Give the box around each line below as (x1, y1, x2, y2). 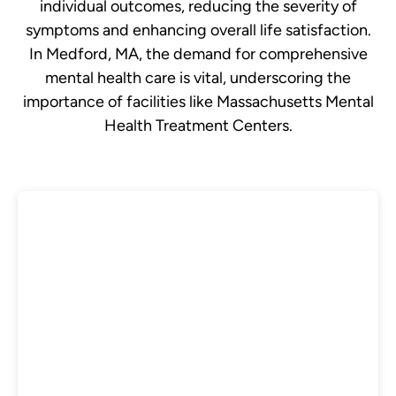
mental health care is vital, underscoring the (45, 68, 351, 88)
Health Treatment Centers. (103, 116, 293, 136)
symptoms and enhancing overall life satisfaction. (25, 20, 371, 41)
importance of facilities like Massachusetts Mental (22, 92, 374, 112)
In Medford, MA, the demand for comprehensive (28, 44, 368, 65)
